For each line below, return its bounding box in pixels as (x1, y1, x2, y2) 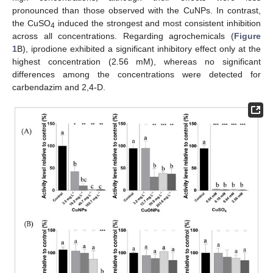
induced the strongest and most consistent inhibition (54, 18, 261, 28)
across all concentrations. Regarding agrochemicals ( (12, 31, 234, 41)
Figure (234, 31, 261, 41)
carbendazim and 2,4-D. (12, 82, 105, 92)
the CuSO (12, 18, 51, 28)
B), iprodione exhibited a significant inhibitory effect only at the (17, 44, 261, 54)
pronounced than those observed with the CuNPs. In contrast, (12, 5, 261, 15)
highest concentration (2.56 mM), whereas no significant (12, 57, 261, 66)
